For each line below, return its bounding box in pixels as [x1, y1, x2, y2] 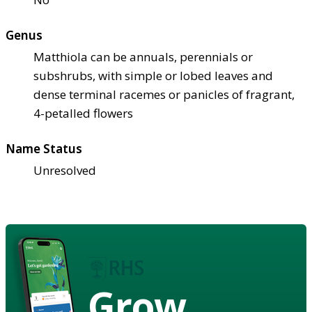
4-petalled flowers [33, 104, 133, 121]
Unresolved [33, 162, 96, 178]
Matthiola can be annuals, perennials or [33, 48, 253, 65]
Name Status [6, 140, 82, 157]
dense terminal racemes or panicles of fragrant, [33, 86, 295, 102]
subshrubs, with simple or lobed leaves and [33, 67, 273, 84]
